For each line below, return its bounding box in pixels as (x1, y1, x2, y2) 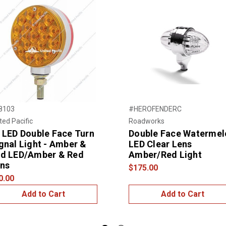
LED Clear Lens (129, 138, 192, 149)
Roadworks (129, 117, 164, 125)
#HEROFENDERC (129, 104, 182, 113)
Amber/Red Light (129, 149, 202, 160)
